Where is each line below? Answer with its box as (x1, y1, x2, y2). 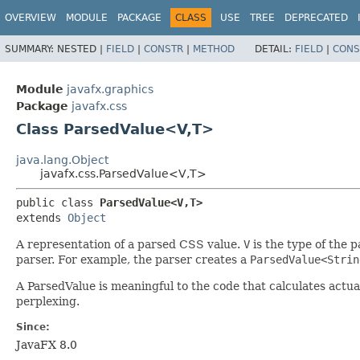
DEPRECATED (284, 12, 348, 23)
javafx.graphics (67, 83, 153, 96)
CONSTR (144, 43, 183, 55)
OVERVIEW (5, 12, 56, 23)
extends (16, 211, 67, 225)
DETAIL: (255, 43, 295, 55)
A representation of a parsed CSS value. (16, 238, 243, 252)
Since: (16, 321, 50, 333)
